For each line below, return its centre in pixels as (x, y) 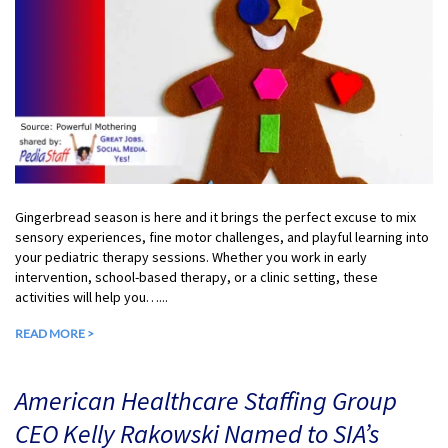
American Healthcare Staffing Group (206, 400)
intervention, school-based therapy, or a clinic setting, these (196, 276)
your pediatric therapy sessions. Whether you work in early (191, 256)
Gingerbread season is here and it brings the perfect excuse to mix (215, 216)
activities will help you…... (91, 296)
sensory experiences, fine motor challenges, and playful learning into (222, 236)
